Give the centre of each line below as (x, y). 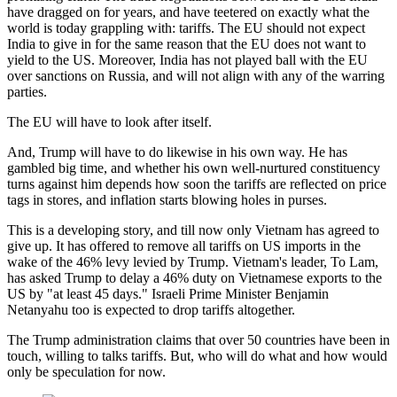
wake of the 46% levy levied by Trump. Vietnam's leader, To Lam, (193, 261)
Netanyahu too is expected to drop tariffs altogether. (151, 309)
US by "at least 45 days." (79, 293)
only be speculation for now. (86, 371)
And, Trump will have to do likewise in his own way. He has (177, 152)
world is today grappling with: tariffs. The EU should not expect (186, 27)
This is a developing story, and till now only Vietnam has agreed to (193, 230)
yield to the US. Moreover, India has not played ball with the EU (187, 59)
